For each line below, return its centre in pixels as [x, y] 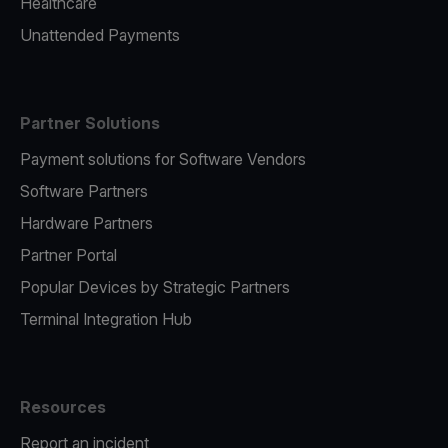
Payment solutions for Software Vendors [163, 159]
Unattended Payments [100, 35]
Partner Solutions [90, 123]
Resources [63, 407]
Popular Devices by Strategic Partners [155, 287]
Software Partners [84, 191]
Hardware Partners [86, 223]
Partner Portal [68, 255]
